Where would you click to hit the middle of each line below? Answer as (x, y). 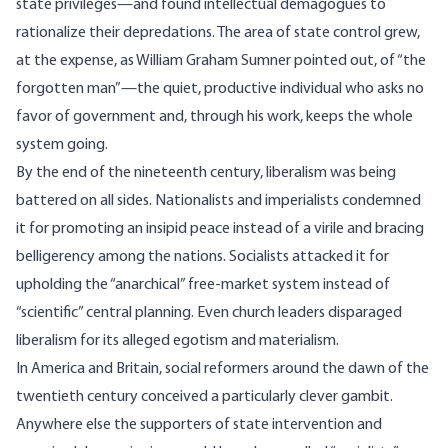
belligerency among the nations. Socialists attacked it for (202, 257)
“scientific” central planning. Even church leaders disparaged (209, 313)
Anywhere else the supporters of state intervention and (199, 425)
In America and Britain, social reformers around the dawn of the (222, 369)
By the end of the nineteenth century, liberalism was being (206, 173)
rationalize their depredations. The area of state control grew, (218, 33)
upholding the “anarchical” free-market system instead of (203, 285)
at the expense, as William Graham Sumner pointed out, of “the (221, 61)
